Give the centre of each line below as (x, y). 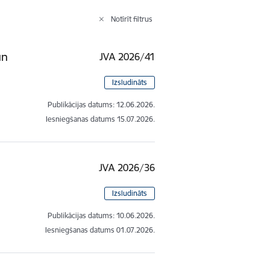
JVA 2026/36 (127, 167)
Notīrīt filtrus (132, 19)
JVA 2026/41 (127, 56)
